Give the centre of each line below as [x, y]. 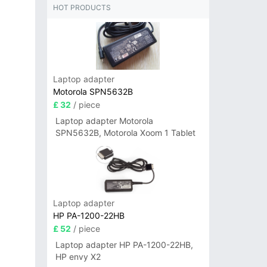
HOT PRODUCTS [82, 8]
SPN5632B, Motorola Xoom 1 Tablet [125, 133]
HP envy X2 [78, 257]
